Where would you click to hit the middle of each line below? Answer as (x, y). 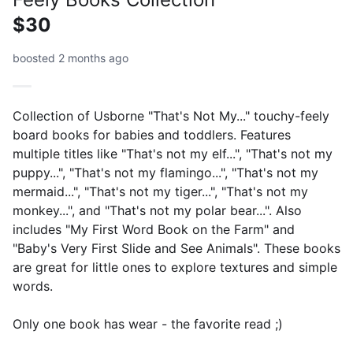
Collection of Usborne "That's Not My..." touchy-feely (171, 116)
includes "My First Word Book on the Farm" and (154, 229)
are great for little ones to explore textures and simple (175, 267)
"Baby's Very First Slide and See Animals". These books (176, 248)
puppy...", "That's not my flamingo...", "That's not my (165, 173)
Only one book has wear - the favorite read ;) (148, 324)
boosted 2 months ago (71, 58)
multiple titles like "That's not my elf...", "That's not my (173, 154)
